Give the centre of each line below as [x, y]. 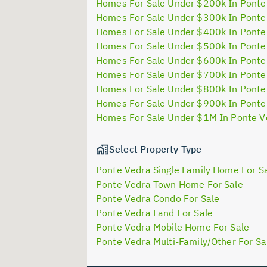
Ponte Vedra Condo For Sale [158, 199]
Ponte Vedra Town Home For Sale [170, 184]
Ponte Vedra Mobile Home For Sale [173, 227]
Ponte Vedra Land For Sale [154, 213]
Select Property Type [156, 149]
